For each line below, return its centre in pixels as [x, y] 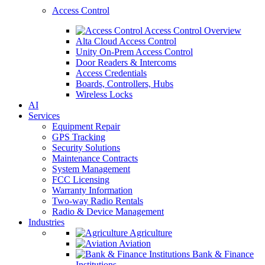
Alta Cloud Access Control [126, 41]
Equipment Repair [86, 126]
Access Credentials [111, 73]
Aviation [134, 243]
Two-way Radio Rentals [98, 201]
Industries [46, 222]
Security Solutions [86, 148]
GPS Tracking [79, 137]
